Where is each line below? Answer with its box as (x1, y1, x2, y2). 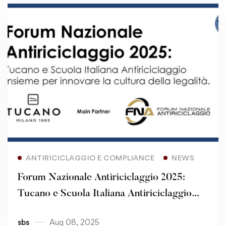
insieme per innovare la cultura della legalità (18, 205, 208, 215)
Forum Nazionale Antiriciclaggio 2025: (18, 173, 185, 183)
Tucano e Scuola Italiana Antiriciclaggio (18, 189, 192, 199)
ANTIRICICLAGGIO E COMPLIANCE (26, 153, 154, 162)
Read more (89, 148, 128, 158)
